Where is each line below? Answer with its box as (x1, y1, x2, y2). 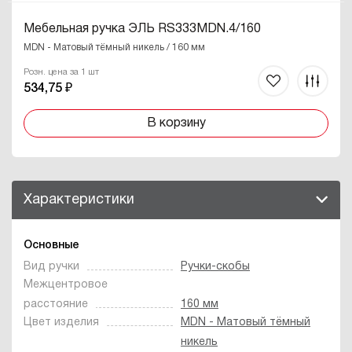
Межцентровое (24, 279, 108, 290)
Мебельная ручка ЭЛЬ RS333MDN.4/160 (24, 23, 261, 35)
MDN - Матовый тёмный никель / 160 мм (24, 42, 205, 52)
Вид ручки (24, 261, 79, 272)
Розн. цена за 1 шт (24, 68, 99, 76)
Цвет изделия (24, 317, 99, 328)
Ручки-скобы (181, 261, 250, 272)
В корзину (146, 117, 206, 129)
